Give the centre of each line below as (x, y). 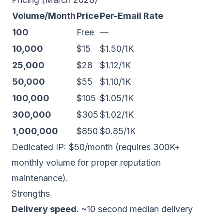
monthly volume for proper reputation (86, 163)
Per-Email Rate (132, 16)
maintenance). (40, 178)
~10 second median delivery (136, 209)
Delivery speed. (45, 209)
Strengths (31, 194)
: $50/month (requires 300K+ (122, 147)
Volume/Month (44, 16)
